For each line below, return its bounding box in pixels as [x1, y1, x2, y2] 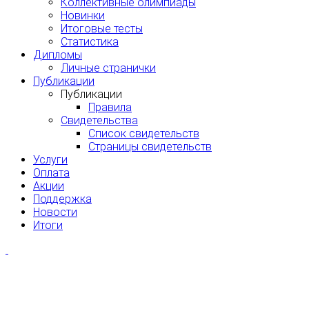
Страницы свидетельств [88, 139, 212, 153]
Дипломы [33, 48, 82, 61]
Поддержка [33, 192, 92, 206]
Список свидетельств [88, 126, 199, 140]
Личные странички [61, 61, 156, 74]
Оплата [33, 166, 70, 179]
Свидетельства [61, 113, 138, 127]
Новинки [61, 8, 105, 22]
